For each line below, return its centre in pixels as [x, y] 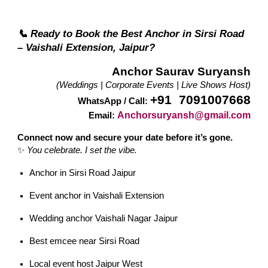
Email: [101, 115]
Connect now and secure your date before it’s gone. [125, 137]
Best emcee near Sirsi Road [85, 241]
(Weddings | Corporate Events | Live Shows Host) [153, 85]
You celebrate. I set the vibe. [82, 150]
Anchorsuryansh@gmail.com [184, 115]
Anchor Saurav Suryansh [181, 71]
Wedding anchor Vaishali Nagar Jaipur [104, 218]
